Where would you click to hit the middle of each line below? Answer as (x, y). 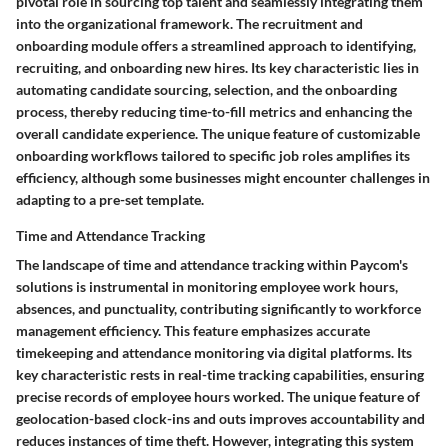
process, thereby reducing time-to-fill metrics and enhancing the (214, 112)
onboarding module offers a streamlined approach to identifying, (216, 46)
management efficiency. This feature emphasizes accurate (193, 331)
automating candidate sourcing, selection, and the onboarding (206, 90)
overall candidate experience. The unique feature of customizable (218, 134)
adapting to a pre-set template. (110, 200)
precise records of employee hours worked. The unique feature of (218, 397)
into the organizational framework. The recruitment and (189, 24)
